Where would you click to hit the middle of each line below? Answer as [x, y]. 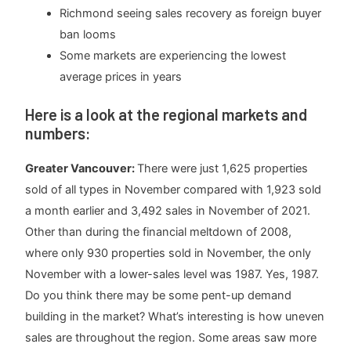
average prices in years [121, 76]
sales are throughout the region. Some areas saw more [171, 337]
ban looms [88, 34]
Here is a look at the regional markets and [166, 114]
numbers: [58, 133]
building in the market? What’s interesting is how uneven [175, 316]
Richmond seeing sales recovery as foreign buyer [191, 13]
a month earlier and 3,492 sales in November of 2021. [168, 210]
